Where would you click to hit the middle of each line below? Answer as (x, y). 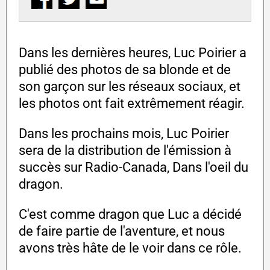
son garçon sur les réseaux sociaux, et (130, 87)
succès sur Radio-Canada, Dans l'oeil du (133, 168)
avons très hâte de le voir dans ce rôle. (130, 248)
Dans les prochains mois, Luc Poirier (124, 134)
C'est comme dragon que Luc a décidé (130, 215)
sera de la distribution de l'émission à (125, 151)
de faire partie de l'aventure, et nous (122, 231)
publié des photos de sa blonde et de (125, 70)
